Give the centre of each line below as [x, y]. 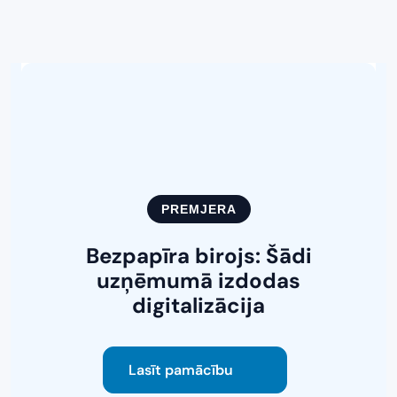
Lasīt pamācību [181, 370]
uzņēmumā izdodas [198, 280]
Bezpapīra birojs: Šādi [198, 255]
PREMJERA [198, 209]
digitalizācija [198, 305]
